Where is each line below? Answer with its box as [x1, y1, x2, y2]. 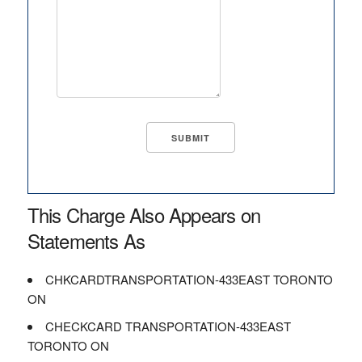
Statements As [27, 226, 145, 255]
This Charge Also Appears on [27, 200, 260, 229]
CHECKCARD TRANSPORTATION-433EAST [44, 318, 291, 335]
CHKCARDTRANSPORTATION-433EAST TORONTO [44, 271, 333, 288]
